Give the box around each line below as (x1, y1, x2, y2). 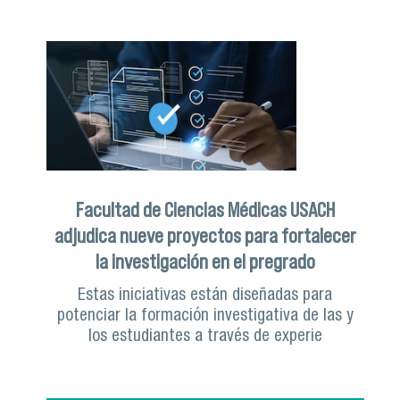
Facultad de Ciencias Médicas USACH (75, 197, 335, 221)
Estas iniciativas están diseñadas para (78, 287, 333, 304)
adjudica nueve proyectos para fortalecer (54, 223, 356, 247)
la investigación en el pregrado (95, 249, 315, 273)
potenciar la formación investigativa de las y (56, 307, 354, 325)
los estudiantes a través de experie (87, 328, 322, 346)
